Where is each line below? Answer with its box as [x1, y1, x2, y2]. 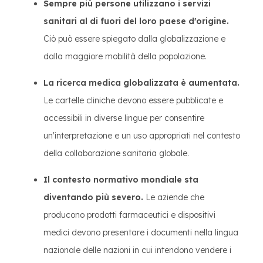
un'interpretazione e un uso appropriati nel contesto [43, 130, 240, 141]
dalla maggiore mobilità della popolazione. [43, 51, 207, 62]
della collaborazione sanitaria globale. [43, 148, 189, 159]
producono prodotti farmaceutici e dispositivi [43, 210, 215, 220]
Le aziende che [143, 192, 204, 203]
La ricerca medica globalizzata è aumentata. [43, 77, 240, 88]
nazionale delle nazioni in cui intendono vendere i [43, 245, 231, 255]
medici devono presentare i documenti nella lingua [43, 227, 238, 238]
